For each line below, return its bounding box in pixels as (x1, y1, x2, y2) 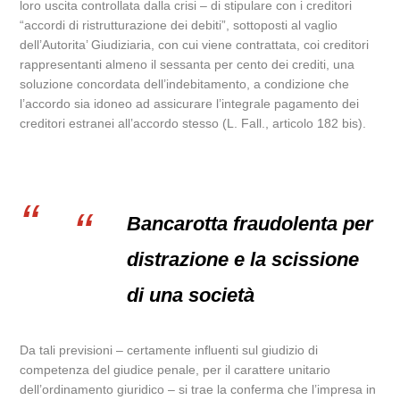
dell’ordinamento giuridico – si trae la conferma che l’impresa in (20, 382, 377, 396)
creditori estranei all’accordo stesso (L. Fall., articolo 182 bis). (20, 116, 367, 130)
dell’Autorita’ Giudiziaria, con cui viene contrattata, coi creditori (20, 37, 370, 52)
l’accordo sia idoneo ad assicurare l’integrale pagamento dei (20, 96, 360, 111)
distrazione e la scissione (127, 248, 360, 271)
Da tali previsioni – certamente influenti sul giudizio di (20, 343, 319, 357)
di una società (127, 284, 255, 306)
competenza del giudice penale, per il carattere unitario (20, 362, 331, 377)
